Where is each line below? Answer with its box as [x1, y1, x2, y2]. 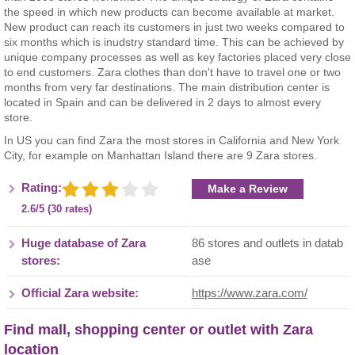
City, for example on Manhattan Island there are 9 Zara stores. [4, 149, 317, 162]
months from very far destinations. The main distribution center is [4, 81, 330, 94]
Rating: [21, 181, 62, 194]
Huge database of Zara [21, 237, 146, 250]
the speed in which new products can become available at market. [4, 6, 334, 18]
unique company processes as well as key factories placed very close [4, 51, 351, 63]
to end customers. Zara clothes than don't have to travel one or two [4, 66, 341, 78]
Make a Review [208, 182, 288, 195]
